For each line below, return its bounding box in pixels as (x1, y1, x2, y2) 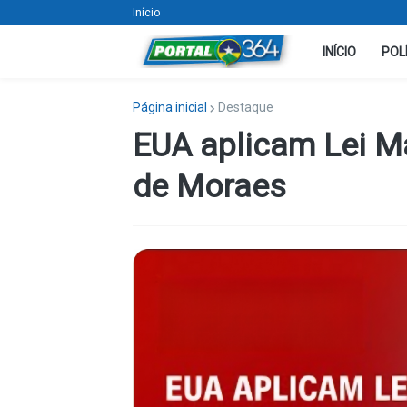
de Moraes (132, 168, 286, 205)
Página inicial (132, 100, 207, 114)
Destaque (217, 100, 273, 114)
